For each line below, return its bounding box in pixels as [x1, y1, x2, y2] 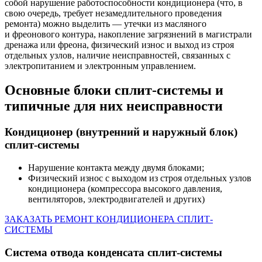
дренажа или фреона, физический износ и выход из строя [5, 39, 234, 50]
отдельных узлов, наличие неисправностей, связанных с [5, 50, 230, 60]
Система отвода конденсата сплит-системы [5, 246, 222, 258]
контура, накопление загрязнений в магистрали [60, 29, 252, 39]
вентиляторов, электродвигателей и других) [28, 194, 205, 205]
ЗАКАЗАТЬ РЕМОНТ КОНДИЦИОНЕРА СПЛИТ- [5, 214, 213, 225]
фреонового [12, 29, 60, 39]
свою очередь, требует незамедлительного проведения [5, 8, 222, 18]
